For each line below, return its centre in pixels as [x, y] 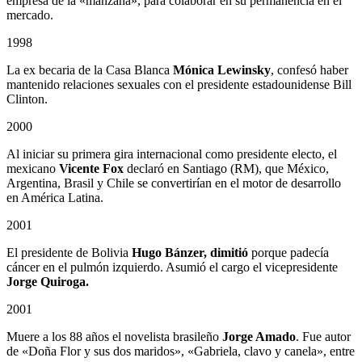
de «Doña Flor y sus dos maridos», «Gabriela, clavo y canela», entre [181, 351]
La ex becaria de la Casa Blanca [90, 69]
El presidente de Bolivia [69, 252]
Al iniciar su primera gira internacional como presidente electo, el [172, 154]
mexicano [33, 168]
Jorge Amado [259, 336]
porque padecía [288, 252]
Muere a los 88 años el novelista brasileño [114, 336]
